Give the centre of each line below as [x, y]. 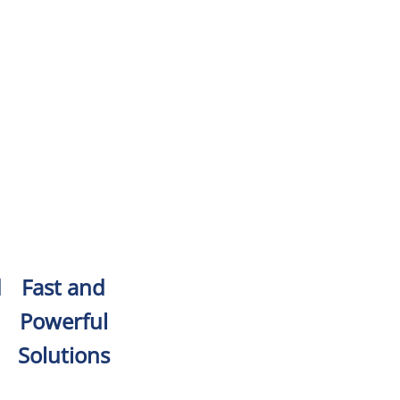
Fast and [64, 287]
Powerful [63, 321]
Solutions [63, 355]
